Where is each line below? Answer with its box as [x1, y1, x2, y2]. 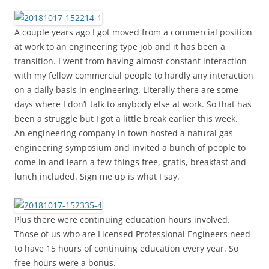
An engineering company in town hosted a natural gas [14, 127, 233, 139]
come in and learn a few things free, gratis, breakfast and [14, 156, 246, 168]
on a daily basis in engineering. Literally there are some [14, 84, 238, 96]
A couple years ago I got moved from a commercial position [14, 26, 252, 38]
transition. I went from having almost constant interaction [14, 55, 247, 67]
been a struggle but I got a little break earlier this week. [14, 113, 238, 125]
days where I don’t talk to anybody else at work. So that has [14, 98, 252, 110]
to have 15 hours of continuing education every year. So [14, 243, 238, 255]
